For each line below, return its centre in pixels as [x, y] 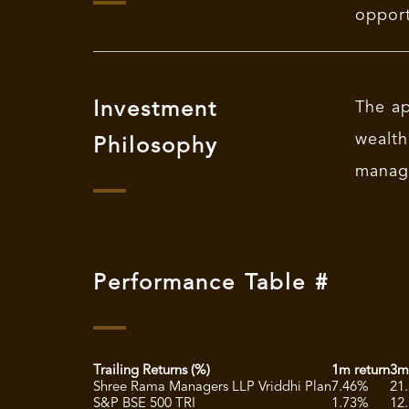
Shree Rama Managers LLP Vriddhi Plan [212, 387]
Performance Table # [211, 283]
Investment [155, 110]
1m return [361, 371]
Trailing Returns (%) [152, 371]
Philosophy [156, 147]
